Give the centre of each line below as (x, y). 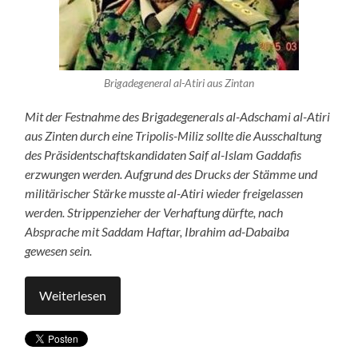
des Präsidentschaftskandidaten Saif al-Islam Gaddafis (163, 154)
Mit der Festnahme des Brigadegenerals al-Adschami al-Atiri (178, 116)
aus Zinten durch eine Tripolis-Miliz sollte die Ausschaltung (173, 135)
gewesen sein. (59, 250)
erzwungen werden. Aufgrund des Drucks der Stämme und (171, 173)
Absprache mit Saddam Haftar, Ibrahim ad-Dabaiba (157, 231)
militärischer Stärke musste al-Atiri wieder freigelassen (164, 193)
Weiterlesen (73, 295)
